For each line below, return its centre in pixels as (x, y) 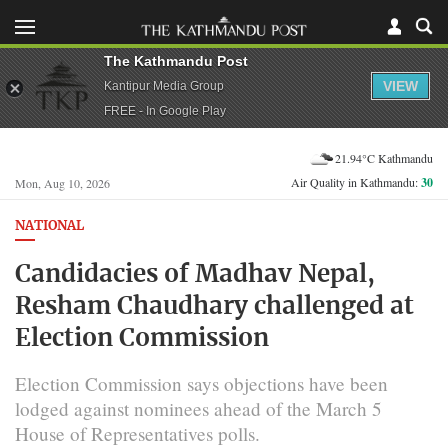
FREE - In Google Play (165, 110)
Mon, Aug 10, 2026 (62, 183)
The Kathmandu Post (176, 60)
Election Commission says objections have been (201, 383)
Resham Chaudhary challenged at (214, 306)
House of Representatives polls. (137, 433)
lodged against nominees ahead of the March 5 (198, 408)
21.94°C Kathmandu (384, 157)
